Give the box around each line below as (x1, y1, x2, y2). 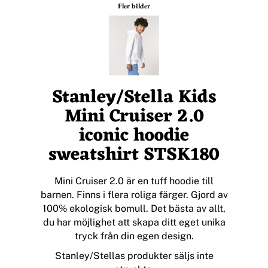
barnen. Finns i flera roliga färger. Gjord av (40, 189, 228, 201)
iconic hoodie (79, 120, 189, 153)
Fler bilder (118, 1, 150, 11)
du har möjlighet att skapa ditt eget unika (42, 217, 226, 229)
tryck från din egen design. (74, 230, 194, 242)
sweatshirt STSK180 (48, 139, 220, 172)
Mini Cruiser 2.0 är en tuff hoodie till (54, 175, 214, 187)
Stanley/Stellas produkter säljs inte (54, 250, 214, 262)
